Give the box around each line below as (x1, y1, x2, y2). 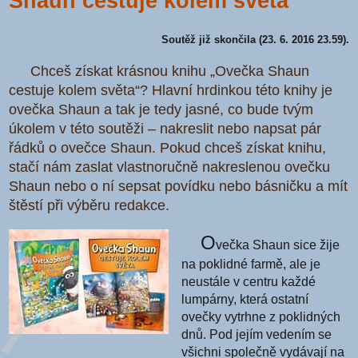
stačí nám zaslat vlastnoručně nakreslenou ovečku (9, 159, 331, 176)
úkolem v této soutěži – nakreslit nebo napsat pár (9, 121, 322, 137)
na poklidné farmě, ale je (181, 257, 321, 271)
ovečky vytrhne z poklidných (181, 309, 341, 324)
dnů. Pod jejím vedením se (181, 327, 332, 341)
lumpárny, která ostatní (181, 292, 309, 306)
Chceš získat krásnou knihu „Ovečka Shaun (30, 63, 309, 80)
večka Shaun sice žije (216, 237, 340, 252)
